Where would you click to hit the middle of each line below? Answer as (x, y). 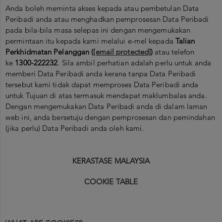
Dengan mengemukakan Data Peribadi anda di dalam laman (107, 107)
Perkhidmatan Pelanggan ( (50, 52)
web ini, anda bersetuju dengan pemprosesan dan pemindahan (110, 117)
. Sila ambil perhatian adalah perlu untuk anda (135, 63)
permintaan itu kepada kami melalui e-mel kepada (90, 41)
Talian (185, 41)
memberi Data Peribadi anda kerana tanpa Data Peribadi (101, 74)
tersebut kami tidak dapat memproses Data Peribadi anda (102, 85)
